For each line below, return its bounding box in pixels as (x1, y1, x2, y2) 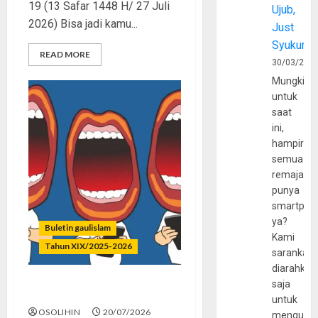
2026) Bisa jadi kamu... (28, 17, 138, 31)
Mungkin (272, 75, 311, 87)
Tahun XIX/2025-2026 (45, 241, 132, 251)
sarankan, (272, 247, 317, 259)
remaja (272, 169, 305, 181)
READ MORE (40, 49, 90, 60)
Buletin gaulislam (45, 222, 111, 233)
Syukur (272, 38, 306, 53)
